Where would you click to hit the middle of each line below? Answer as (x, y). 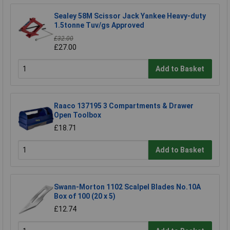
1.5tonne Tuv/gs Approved (99, 25)
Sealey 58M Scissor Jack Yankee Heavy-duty (130, 16)
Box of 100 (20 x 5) (85, 196)
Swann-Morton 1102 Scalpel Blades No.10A (127, 187)
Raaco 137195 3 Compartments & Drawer (124, 106)
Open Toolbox (78, 115)
